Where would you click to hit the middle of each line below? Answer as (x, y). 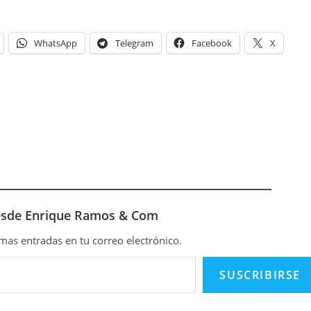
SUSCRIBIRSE (260, 275)
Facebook (212, 43)
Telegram (134, 43)
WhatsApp (56, 43)
